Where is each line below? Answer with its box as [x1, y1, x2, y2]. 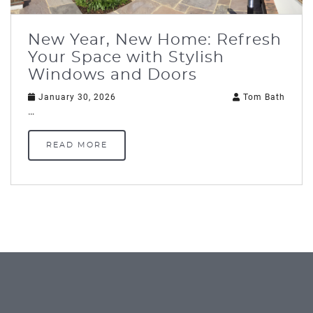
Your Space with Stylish [28, 50, 224, 66]
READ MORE [46, 141, 108, 150]
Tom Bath [240, 92, 285, 103]
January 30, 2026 [36, 92, 116, 103]
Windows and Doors [28, 68, 197, 83]
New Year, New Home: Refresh [28, 33, 282, 48]
